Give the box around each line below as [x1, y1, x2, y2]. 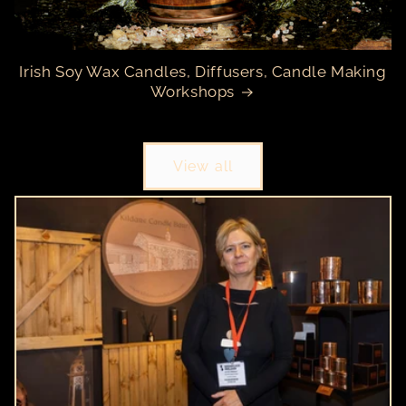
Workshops [150, 82, 235, 101]
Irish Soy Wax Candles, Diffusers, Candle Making [19, 63, 387, 82]
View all [173, 157, 233, 175]
